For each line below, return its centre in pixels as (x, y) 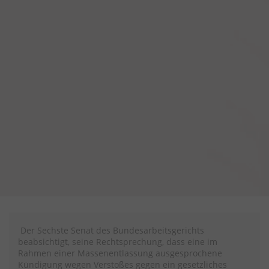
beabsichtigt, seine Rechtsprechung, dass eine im (118, 242)
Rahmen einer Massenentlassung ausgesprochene (120, 253)
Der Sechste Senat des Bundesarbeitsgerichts (111, 231)
